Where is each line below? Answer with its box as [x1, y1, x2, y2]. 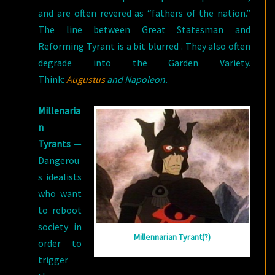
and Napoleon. [105, 73, 168, 85]
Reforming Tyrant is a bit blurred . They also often [38, 40, 250, 52]
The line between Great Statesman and [38, 23, 250, 36]
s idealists [38, 171, 82, 183]
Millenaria [38, 104, 81, 117]
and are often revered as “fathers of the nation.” [38, 7, 250, 19]
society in [38, 220, 82, 233]
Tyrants [38, 137, 74, 150]
